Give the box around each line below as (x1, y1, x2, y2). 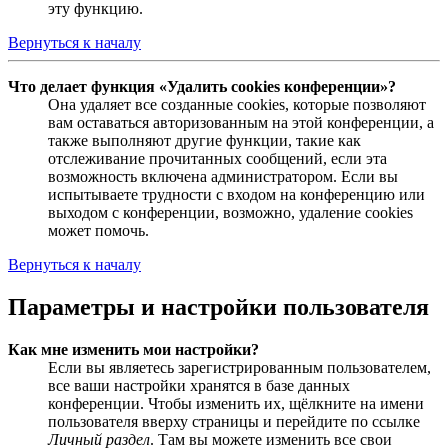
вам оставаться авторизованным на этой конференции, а (48, 114, 434, 132)
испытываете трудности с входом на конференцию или (48, 186, 425, 204)
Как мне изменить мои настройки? (8, 340, 259, 358)
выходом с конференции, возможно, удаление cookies (48, 204, 413, 222)
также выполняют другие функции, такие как (48, 132, 361, 150)
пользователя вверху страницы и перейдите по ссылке (48, 412, 420, 430)
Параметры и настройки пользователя (8, 294, 429, 320)
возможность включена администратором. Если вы (48, 168, 398, 186)
